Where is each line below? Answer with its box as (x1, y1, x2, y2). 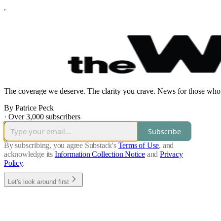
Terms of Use (118, 141, 159, 150)
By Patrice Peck (4, 104, 54, 112)
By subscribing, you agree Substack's (4, 141, 116, 150)
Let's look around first (8, 178, 69, 186)
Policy (4, 159, 23, 168)
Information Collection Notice (54, 150, 146, 159)
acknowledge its (4, 150, 53, 159)
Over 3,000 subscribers (8, 112, 80, 121)
